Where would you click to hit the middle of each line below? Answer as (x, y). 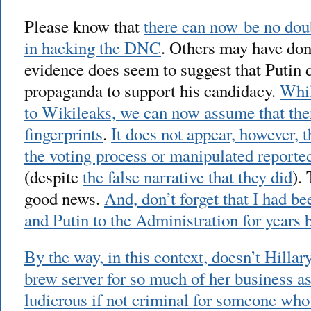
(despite (53, 176)
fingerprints (64, 133)
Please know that (84, 26)
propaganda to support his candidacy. (152, 90)
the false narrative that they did (187, 176)
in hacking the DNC (93, 47)
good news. (64, 198)
